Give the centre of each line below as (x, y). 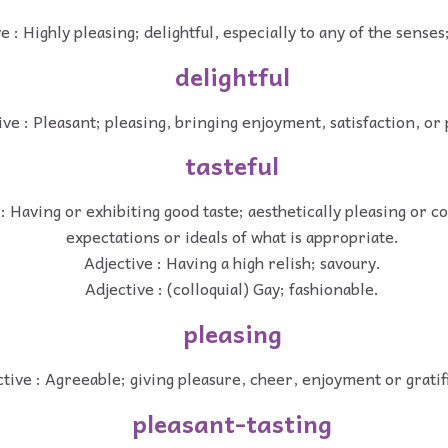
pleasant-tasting (232, 422)
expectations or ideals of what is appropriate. (232, 236)
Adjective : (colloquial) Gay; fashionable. (232, 288)
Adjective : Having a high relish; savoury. (232, 262)
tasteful (232, 165)
